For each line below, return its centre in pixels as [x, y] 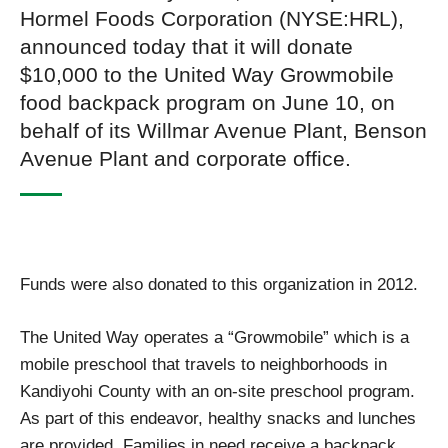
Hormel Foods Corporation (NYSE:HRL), [212, 19]
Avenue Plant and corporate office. [185, 159]
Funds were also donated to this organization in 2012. [219, 284]
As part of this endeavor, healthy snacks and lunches [218, 418]
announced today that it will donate [186, 47]
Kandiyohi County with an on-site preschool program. [217, 391]
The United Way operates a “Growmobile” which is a [214, 337]
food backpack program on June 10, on [207, 103]
